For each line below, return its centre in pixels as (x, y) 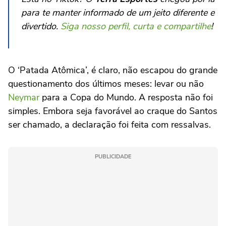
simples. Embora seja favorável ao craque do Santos (113, 111)
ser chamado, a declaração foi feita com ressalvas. (111, 124)
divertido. (41, 26)
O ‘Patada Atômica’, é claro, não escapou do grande (113, 70)
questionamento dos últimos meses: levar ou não (106, 83)
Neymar (24, 97)
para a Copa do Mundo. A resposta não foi (126, 97)
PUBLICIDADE (113, 156)
